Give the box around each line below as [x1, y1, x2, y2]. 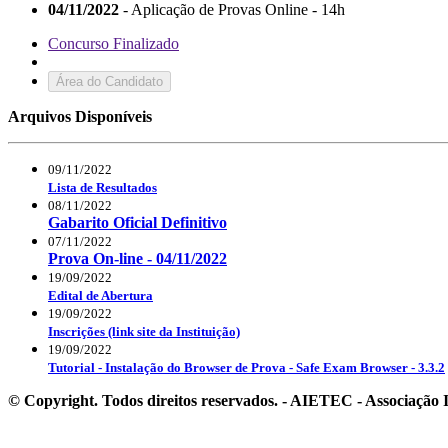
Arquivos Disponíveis [8, 107, 152, 125]
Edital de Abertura [48, 287, 153, 303]
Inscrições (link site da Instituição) [48, 323, 240, 339]
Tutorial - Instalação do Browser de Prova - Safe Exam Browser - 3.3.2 [48, 359, 445, 375]
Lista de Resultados [48, 179, 157, 195]
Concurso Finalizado [48, 34, 179, 52]
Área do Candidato [56, 73, 163, 89]
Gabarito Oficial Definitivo [48, 213, 227, 231]
